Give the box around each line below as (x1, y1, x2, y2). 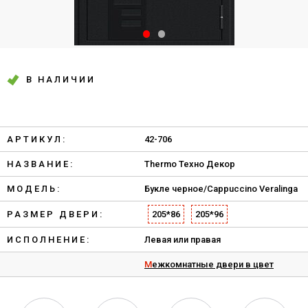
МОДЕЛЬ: (7, 184, 61, 194)
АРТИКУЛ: (7, 134, 67, 144)
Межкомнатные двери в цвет (152, 259, 274, 269)
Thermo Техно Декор (144, 159, 235, 169)
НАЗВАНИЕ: (7, 159, 74, 169)
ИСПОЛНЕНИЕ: (7, 234, 91, 245)
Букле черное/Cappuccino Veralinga (144, 184, 298, 194)
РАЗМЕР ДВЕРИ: (7, 209, 104, 219)
